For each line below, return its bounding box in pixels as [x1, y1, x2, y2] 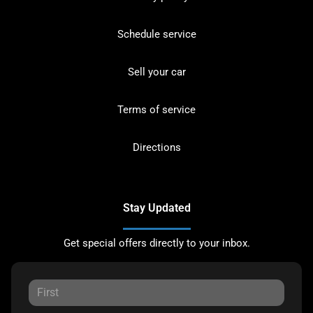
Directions [132, 140, 181, 154]
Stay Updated [122, 201, 191, 214]
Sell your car [127, 65, 186, 78]
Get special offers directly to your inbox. [63, 236, 250, 249]
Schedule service [117, 27, 196, 41]
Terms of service [117, 103, 196, 116]
